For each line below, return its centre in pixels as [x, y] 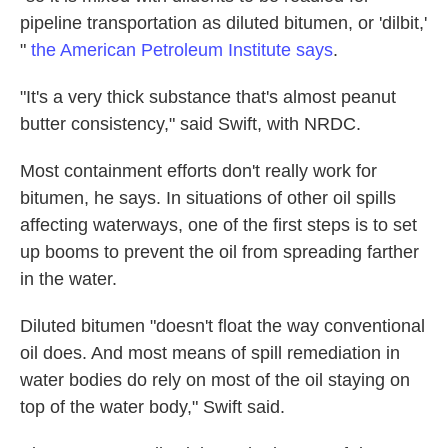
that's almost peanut [316, 97]
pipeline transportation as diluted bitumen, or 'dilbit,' [223, 23]
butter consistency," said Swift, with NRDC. [190, 124]
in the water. [68, 279]
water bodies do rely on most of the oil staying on [215, 380]
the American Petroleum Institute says [182, 50]
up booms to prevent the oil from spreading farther [219, 252]
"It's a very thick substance [125, 97]
